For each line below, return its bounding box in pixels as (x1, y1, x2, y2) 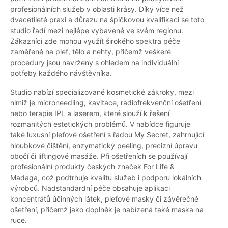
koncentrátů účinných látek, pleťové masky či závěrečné (10, 194, 198, 204)
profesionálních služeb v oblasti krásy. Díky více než (10, 5, 184, 14)
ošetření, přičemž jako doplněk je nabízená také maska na (10, 205, 204, 214)
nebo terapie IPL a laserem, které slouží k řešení (10, 109, 169, 118)
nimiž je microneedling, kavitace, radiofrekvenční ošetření (10, 98, 201, 107)
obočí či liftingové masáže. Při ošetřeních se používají (10, 152, 187, 161)
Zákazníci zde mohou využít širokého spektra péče (10, 37, 180, 46)
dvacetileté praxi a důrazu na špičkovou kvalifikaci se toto (10, 15, 204, 24)
